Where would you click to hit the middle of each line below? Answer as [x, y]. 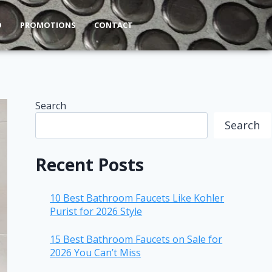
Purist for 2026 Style [96, 211]
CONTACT [113, 25]
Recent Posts [90, 164]
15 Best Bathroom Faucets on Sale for [136, 239]
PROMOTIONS [48, 25]
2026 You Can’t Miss [96, 252]
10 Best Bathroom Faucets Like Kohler [137, 198]
